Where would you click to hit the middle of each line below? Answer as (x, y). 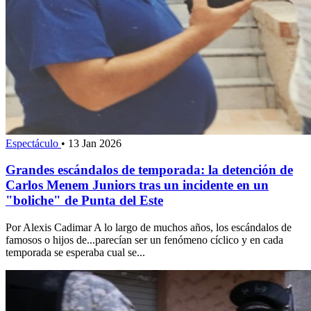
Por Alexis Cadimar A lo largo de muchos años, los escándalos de (149, 228)
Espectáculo (33, 143)
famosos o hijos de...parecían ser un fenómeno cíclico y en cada (144, 240)
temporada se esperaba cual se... (75, 253)
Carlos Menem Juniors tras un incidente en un (137, 185)
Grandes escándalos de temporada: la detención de (149, 170)
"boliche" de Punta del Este (84, 201)
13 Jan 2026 (95, 143)
